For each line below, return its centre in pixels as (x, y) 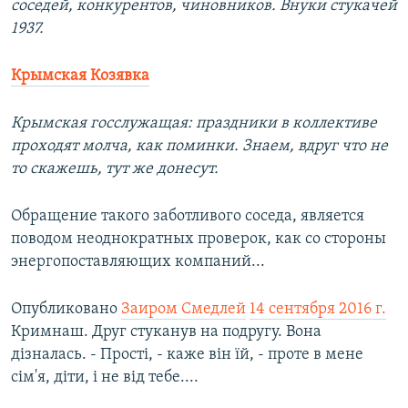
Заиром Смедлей (184, 310)
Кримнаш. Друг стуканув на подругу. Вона (166, 332)
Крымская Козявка (80, 76)
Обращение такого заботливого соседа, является (188, 217)
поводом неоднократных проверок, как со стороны (199, 240)
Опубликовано (66, 310)
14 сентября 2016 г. (318, 310)
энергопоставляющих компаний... (138, 262)
